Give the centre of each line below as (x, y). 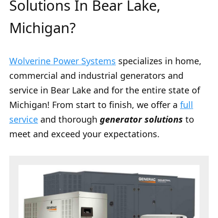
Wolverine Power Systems (63, 61)
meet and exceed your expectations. (84, 134)
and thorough (69, 119)
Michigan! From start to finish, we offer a (95, 105)
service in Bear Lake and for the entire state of (105, 90)
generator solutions (141, 119)
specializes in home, (159, 61)
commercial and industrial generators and (96, 76)
